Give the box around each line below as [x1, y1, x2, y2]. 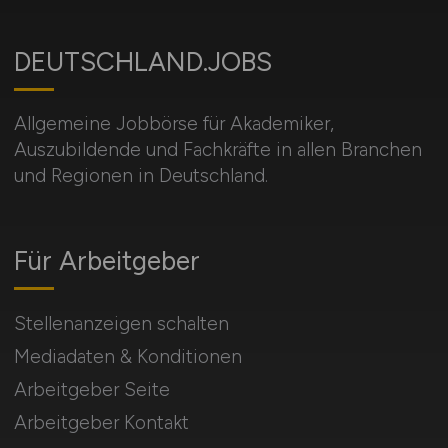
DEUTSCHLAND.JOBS [13, 45, 272, 78]
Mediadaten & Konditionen [13, 344, 242, 368]
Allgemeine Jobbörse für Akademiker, [13, 111, 334, 135]
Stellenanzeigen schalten [13, 311, 229, 335]
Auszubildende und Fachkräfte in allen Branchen [13, 137, 422, 161]
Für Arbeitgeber [13, 244, 200, 277]
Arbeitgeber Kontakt [13, 410, 189, 434]
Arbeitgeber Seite [13, 377, 170, 401]
